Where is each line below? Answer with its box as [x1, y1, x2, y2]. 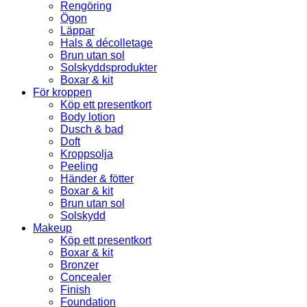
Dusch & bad [60, 123, 123, 136]
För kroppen [33, 86, 92, 99]
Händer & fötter [60, 173, 134, 185]
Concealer [60, 271, 111, 284]
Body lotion [60, 111, 115, 123]
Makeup [33, 222, 72, 234]
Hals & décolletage [60, 37, 153, 49]
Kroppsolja [60, 148, 113, 160]
